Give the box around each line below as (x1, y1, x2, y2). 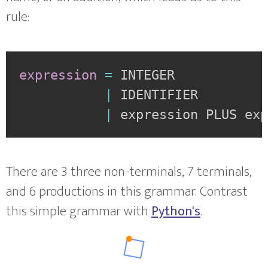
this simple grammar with (6, 200, 151, 223)
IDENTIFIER (120, 86, 199, 102)
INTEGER (120, 66, 175, 83)
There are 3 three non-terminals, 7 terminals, (6, 161, 252, 184)
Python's (151, 200, 200, 223)
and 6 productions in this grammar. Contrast (6, 181, 248, 203)
